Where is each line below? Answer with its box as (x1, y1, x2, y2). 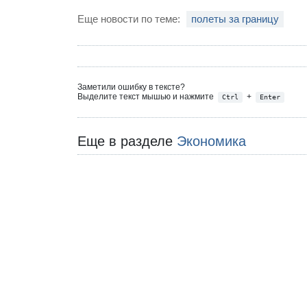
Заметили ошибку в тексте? (77, 82, 186, 93)
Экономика (177, 133, 247, 149)
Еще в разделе (77, 133, 177, 149)
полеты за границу (191, 13, 280, 25)
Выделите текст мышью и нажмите (77, 92, 217, 102)
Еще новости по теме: (77, 13, 184, 25)
